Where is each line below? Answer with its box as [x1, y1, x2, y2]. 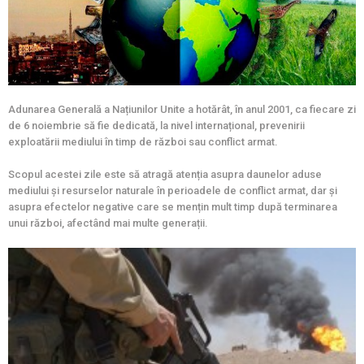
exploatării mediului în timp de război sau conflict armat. [8, 136, 278, 149]
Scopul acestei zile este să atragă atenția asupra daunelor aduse [8, 168, 322, 181]
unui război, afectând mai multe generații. [8, 217, 208, 230]
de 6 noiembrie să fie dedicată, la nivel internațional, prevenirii [8, 119, 305, 132]
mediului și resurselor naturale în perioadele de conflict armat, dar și [8, 184, 337, 197]
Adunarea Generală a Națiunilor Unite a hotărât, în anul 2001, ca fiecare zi [8, 103, 356, 116]
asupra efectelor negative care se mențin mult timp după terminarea [8, 201, 337, 214]
